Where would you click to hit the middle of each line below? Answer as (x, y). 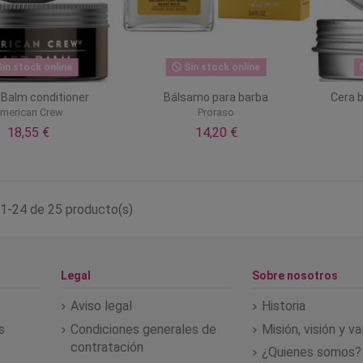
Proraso (216, 113)
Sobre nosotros (295, 275)
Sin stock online (221, 67)
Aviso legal (101, 306)
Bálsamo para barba (216, 98)
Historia (284, 306)
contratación (107, 347)
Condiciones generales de (143, 329)
